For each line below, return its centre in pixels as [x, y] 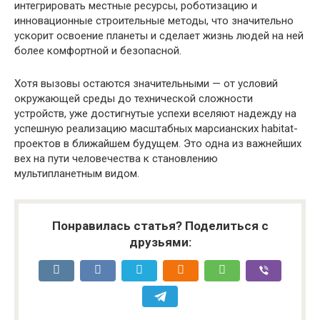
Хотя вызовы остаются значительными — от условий [146, 83]
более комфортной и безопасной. [98, 50]
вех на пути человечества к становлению [116, 158]
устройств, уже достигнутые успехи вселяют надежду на [155, 113]
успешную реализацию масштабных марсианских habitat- [156, 128]
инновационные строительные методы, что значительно [154, 20]
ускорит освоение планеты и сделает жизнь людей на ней [159, 35]
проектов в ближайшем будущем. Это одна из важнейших [158, 143]
